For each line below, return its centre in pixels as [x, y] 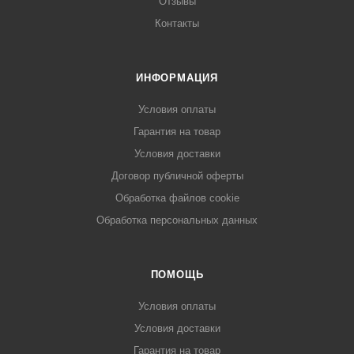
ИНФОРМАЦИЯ [177, 78]
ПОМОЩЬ [177, 275]
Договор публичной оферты [177, 176]
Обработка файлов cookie [177, 198]
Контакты [177, 24]
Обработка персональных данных [177, 220]
